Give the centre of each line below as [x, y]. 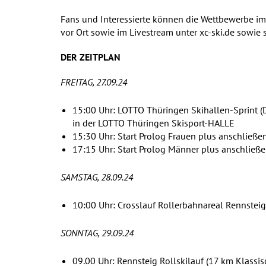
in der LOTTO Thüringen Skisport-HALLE [153, 123]
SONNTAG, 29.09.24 [97, 233]
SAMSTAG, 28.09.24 [97, 177]
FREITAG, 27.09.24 [94, 82]
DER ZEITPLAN [91, 57]
